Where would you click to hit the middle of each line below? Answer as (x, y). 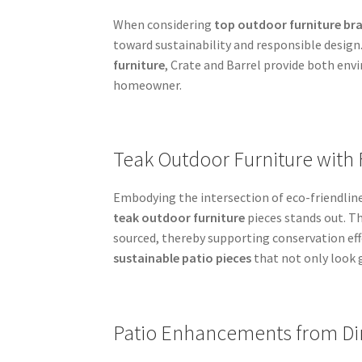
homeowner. (148, 84)
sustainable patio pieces (183, 258)
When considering (164, 24)
